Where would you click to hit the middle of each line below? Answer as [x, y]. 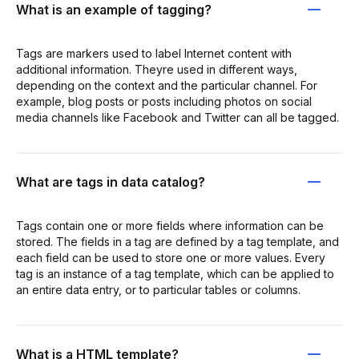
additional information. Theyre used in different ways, [157, 69]
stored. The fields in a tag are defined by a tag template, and [177, 241]
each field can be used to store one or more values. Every [171, 257]
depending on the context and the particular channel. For [167, 85]
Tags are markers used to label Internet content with [154, 53]
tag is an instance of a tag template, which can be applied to [175, 273]
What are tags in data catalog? [111, 182]
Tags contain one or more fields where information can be [170, 225]
